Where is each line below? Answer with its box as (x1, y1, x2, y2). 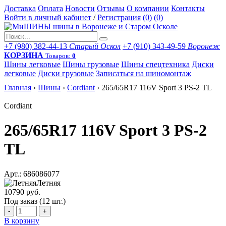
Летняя (36, 178, 61, 187)
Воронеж (188, 42, 220, 50)
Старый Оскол (69, 42, 121, 50)
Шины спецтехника (121, 60, 190, 69)
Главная (4, 83, 31, 92)
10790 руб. (4, 187, 40, 196)
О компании (127, 4, 169, 13)
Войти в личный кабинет (4, 13, 91, 22)
